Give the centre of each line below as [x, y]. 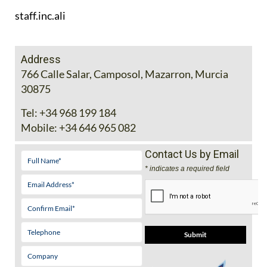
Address [41, 141]
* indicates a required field [187, 251]
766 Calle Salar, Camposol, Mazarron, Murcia [125, 156]
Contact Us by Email [192, 236]
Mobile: [39, 209]
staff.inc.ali [40, 97]
